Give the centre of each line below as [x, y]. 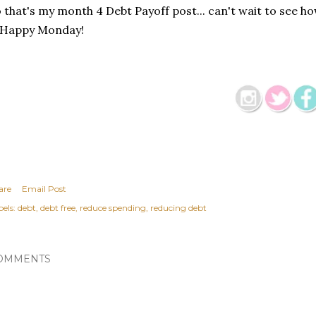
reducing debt [178, 208]
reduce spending [113, 208]
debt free [58, 208]
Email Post [44, 189]
